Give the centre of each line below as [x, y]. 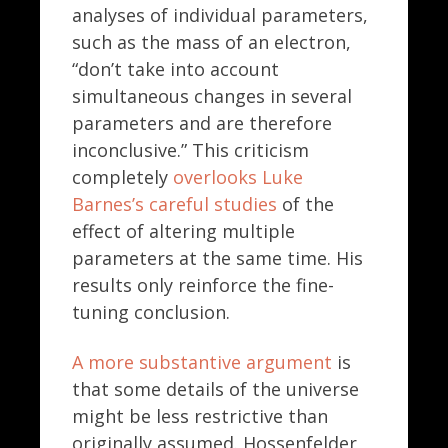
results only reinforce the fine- [203, 285]
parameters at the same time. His [217, 258]
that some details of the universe [215, 388]
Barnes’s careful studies [174, 204]
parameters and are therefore [202, 123]
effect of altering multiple [183, 231]
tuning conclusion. [153, 312]
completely [122, 177]
